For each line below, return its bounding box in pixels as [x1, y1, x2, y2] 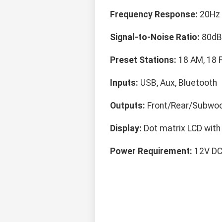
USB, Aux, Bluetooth [138, 78, 217, 88]
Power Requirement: [110, 146, 192, 157]
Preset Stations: [110, 55, 176, 65]
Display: [110, 123, 142, 134]
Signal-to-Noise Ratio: [110, 32, 200, 43]
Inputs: [110, 78, 138, 88]
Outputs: [110, 101, 145, 111]
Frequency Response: [110, 9, 198, 20]
